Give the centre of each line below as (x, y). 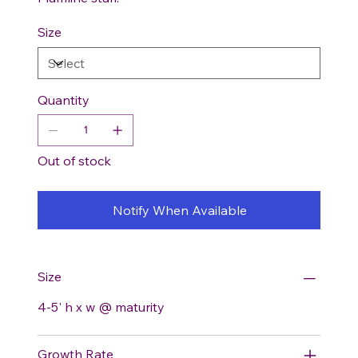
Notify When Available (180, 210)
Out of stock (74, 160)
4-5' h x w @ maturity (101, 306)
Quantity (64, 99)
